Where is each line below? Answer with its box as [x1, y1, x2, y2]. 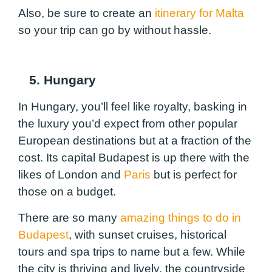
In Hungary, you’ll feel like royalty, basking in [18, 100, 247, 114]
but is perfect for [151, 168, 237, 182]
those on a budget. [18, 185, 119, 199]
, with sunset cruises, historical [69, 228, 226, 241]
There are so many [18, 211, 120, 224]
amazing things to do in [120, 211, 241, 224]
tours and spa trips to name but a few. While [18, 245, 245, 258]
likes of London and [18, 168, 124, 182]
